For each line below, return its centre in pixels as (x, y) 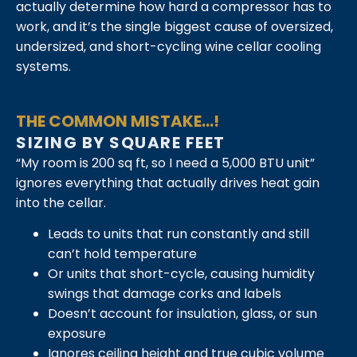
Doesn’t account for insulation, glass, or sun (182, 314)
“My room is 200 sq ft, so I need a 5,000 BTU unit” (165, 163)
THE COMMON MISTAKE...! (118, 121)
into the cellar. (61, 202)
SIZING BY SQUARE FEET (121, 142)
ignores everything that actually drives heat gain (168, 182)
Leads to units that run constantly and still (178, 234)
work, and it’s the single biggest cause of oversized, (175, 27)
